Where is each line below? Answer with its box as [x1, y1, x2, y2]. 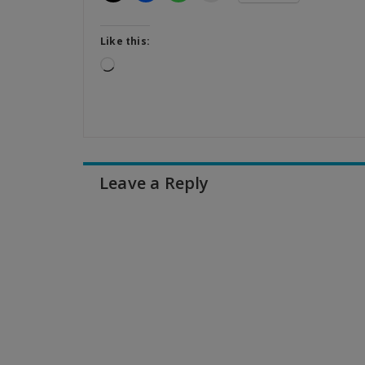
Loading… [114, 56, 167, 72]
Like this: [100, 34, 150, 48]
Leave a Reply [99, 172, 209, 194]
